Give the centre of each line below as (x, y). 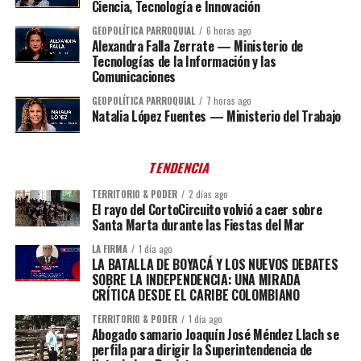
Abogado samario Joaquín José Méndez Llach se (215, 335)
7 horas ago (228, 101)
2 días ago (208, 195)
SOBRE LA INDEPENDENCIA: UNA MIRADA (196, 280)
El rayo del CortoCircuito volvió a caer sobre (207, 210)
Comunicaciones (134, 77)
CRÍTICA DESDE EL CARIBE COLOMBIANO (195, 295)
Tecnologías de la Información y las (184, 62)
